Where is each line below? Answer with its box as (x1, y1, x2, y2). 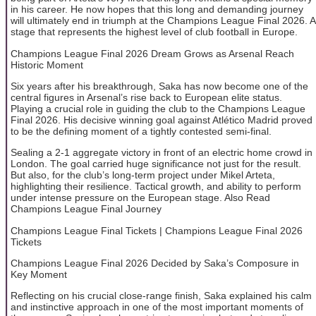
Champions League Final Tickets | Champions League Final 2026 (11, 224, 303, 236)
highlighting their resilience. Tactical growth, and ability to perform (11, 181, 301, 193)
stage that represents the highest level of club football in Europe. (11, 26, 298, 38)
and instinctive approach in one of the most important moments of (11, 301, 303, 313)
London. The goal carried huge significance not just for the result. (11, 158, 301, 170)
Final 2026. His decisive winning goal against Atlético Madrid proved (11, 114, 312, 126)
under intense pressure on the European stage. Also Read (11, 192, 270, 204)
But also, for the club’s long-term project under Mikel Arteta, (11, 169, 275, 181)
